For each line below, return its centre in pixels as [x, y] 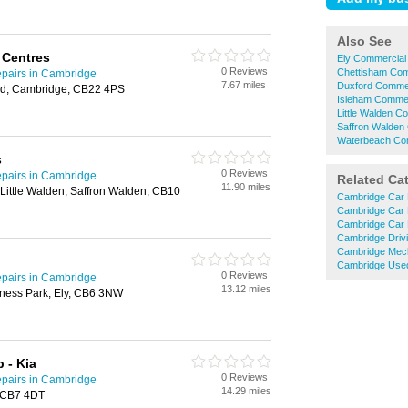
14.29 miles [246, 391]
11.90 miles [246, 187]
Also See [364, 41]
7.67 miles [244, 85]
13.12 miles [246, 289]
